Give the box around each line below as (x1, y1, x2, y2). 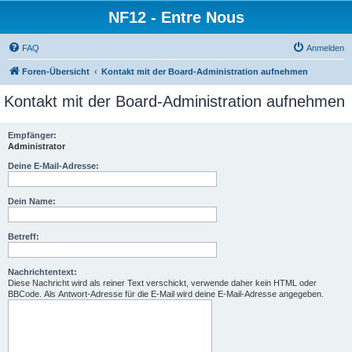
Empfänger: (8, 130, 57, 140)
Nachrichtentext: (8, 267, 77, 277)
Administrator (8, 141, 65, 151)
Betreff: (8, 232, 39, 241)
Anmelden (306, 43, 344, 53)
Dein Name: (8, 196, 56, 206)
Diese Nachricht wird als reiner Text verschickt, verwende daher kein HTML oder (8, 278, 317, 288)
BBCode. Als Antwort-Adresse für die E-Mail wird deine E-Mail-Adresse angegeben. (8, 289, 324, 299)
